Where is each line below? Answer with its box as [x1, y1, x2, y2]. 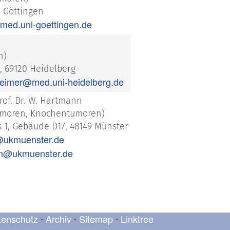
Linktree [121, 212, 154, 226]
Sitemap [79, 212, 113, 226]
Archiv [46, 212, 71, 226]
